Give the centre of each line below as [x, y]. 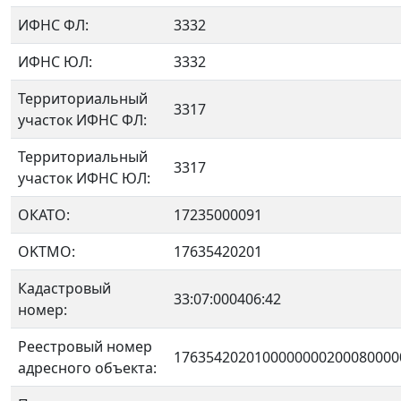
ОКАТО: [44, 215]
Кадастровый [64, 288]
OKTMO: [47, 252]
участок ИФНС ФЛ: [82, 120]
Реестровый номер [85, 346]
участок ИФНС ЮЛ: [84, 178]
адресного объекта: [87, 368]
